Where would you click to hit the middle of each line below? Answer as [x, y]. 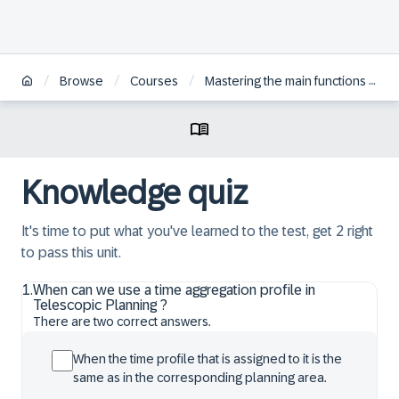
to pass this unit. [71, 252]
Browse [81, 81]
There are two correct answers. [122, 322]
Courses [154, 81]
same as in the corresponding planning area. [200, 378]
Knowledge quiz [134, 193]
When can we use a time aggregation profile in [174, 290]
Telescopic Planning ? [100, 305]
